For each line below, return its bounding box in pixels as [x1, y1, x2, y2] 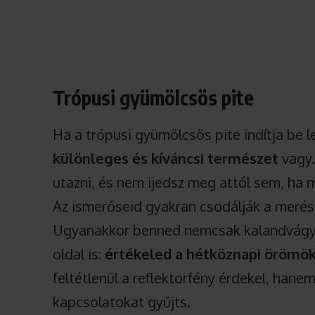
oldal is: [53, 245, 105, 264]
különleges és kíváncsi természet [53, 149, 279, 168]
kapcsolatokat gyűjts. [53, 292, 191, 311]
